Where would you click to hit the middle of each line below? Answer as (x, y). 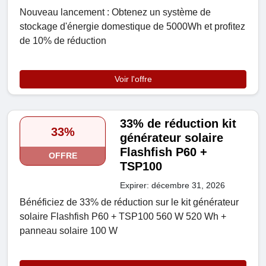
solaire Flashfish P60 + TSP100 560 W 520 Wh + (123, 217)
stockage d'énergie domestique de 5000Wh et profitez (132, 27)
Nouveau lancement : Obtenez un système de (115, 12)
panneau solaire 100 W (69, 231)
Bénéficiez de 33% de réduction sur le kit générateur (129, 202)
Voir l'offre (133, 79)
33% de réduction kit (178, 124)
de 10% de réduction (63, 41)
